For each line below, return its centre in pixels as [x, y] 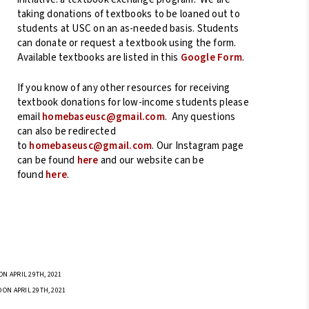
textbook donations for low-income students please [133, 102]
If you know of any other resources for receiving [123, 88]
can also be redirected [66, 131]
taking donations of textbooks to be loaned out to [128, 14]
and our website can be [151, 160]
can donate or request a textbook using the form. [127, 43]
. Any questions [200, 117]
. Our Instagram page [198, 146]
